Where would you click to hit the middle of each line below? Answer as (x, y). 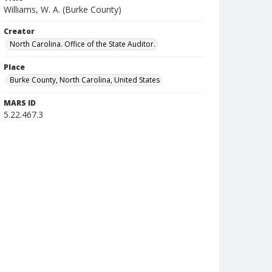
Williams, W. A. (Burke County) (63, 9)
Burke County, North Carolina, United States (85, 80)
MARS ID (20, 103)
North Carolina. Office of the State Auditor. (83, 44)
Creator (19, 31)
